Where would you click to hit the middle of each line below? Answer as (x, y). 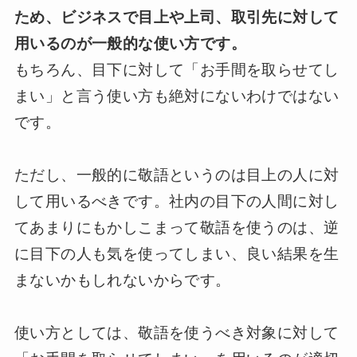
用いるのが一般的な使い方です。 (130, 44)
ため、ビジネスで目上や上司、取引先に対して (177, 18)
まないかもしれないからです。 (122, 280)
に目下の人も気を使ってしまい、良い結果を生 (177, 254)
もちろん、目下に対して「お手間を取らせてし (177, 70)
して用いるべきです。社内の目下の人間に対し (177, 202)
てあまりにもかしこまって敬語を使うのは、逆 (177, 228)
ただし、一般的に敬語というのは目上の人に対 (177, 175)
